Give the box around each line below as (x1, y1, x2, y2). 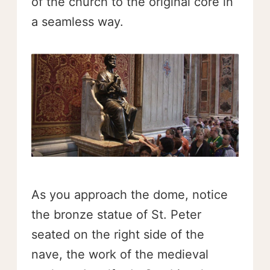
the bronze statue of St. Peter (31, 207, 201, 222)
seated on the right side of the (31, 227, 204, 242)
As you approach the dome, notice (31, 187, 228, 202)
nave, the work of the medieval (31, 246, 209, 262)
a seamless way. (31, 14, 124, 29)
